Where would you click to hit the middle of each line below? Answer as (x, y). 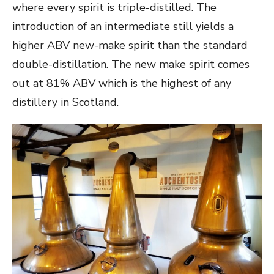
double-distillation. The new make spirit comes (131, 65)
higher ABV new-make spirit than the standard (130, 46)
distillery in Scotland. (65, 102)
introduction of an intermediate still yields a (123, 27)
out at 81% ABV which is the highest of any (122, 83)
